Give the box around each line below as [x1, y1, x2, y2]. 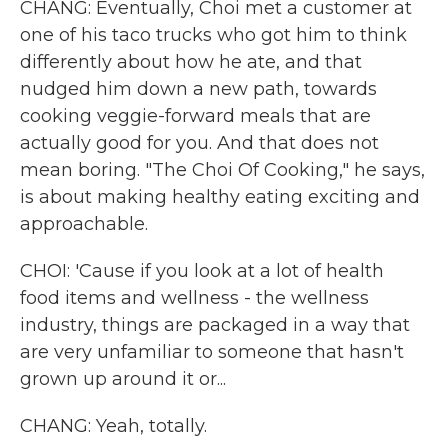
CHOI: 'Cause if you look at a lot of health [20, 260, 384, 282]
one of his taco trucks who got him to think [20, 24, 407, 46]
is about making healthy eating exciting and [20, 186, 420, 208]
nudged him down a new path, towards [20, 78, 377, 100]
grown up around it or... [20, 368, 226, 390]
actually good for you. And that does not [20, 132, 379, 154]
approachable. [20, 213, 148, 235]
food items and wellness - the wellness [20, 287, 369, 309]
